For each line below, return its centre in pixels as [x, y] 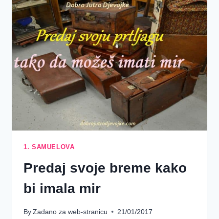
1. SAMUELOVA [49, 147]
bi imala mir [62, 189]
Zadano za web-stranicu [70, 211]
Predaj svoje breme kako [105, 168]
